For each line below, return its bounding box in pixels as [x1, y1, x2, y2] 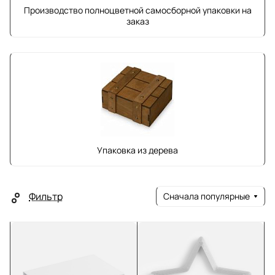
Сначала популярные [163, 190, 250, 202]
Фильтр [29, 190, 63, 203]
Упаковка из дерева [97, 144, 178, 156]
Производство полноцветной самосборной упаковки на [23, 4, 252, 16]
